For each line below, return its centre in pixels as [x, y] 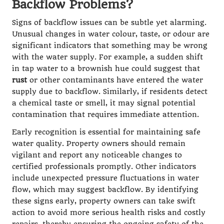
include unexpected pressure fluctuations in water [105, 178]
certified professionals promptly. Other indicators [104, 167]
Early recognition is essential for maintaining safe [106, 132]
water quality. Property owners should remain [99, 144]
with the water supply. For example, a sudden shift [107, 57]
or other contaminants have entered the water [115, 80]
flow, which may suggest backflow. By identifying [105, 190]
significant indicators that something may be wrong [110, 46]
